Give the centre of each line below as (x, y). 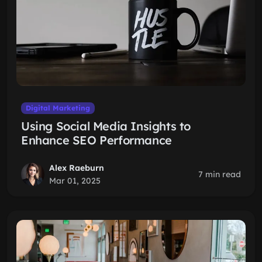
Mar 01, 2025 (75, 181)
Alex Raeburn (77, 168)
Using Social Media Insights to (106, 126)
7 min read (220, 174)
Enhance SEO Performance (96, 140)
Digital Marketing (58, 108)
